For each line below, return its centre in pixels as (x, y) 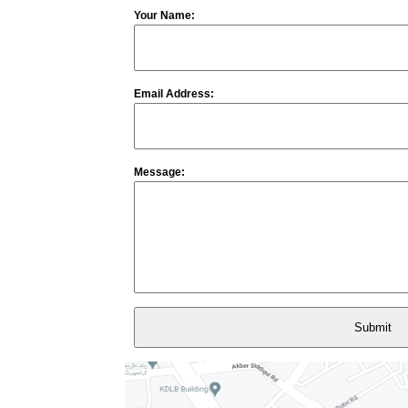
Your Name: (164, 15)
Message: (159, 172)
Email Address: (174, 94)
